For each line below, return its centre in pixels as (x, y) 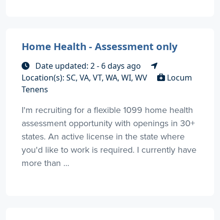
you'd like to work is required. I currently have (109, 149)
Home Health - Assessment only (100, 46)
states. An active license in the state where (103, 136)
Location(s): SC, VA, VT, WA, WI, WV (85, 77)
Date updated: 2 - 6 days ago (88, 66)
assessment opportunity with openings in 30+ (108, 123)
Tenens (35, 89)
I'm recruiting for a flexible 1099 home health (107, 110)
